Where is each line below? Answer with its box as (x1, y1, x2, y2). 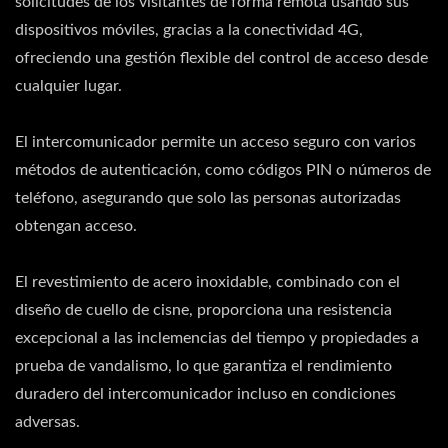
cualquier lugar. (15, 78, 122, 94)
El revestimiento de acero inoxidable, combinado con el (15, 274, 400, 290)
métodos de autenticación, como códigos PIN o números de (15, 162, 431, 178)
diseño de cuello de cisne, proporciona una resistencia (15, 302, 392, 318)
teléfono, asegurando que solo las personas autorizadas (15, 190, 401, 206)
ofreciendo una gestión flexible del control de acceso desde (15, 50, 428, 66)
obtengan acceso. (15, 218, 137, 234)
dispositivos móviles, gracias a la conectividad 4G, (15, 22, 363, 38)
